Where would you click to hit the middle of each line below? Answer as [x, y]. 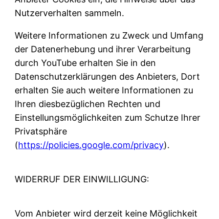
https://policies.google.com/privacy [91, 145]
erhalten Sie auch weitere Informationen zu [104, 90]
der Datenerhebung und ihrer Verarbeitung [103, 49]
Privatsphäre [41, 131]
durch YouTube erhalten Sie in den [86, 63]
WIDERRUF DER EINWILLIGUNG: [82, 179]
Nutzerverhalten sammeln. [70, 13]
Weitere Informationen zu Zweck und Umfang [109, 35]
